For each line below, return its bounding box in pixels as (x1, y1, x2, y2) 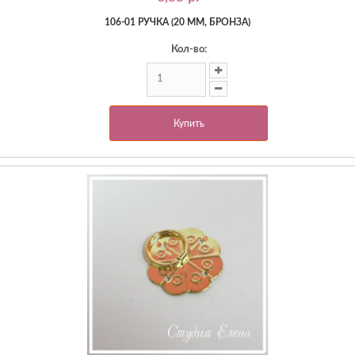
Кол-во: (170, 44, 207, 55)
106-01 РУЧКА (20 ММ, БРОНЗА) (105, 17, 250, 27)
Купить (173, 118, 204, 128)
